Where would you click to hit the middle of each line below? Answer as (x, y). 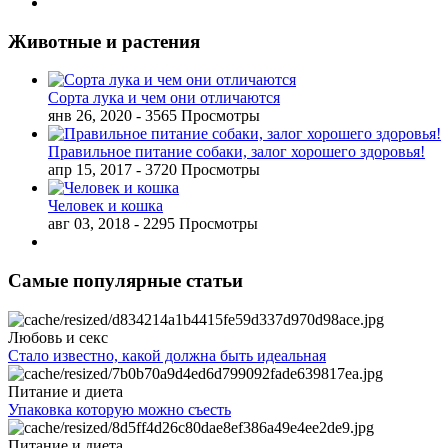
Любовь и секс (58, 337)
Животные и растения (104, 41)
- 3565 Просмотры (198, 116)
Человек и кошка (105, 206)
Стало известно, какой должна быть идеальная (167, 355)
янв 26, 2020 (90, 116)
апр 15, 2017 (90, 170)
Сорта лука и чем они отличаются (164, 98)
